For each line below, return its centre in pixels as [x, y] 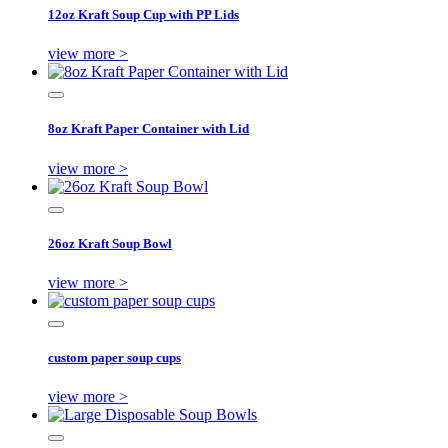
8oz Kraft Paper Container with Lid [148, 129]
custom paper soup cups [114, 358]
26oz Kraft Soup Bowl [110, 243]
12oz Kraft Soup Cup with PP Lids [143, 14]
